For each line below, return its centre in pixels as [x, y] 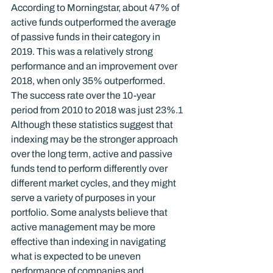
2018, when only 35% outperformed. [89, 81]
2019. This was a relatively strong [83, 51]
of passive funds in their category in [87, 37]
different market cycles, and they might [94, 183]
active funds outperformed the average [94, 22]
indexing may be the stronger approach [95, 139]
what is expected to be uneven [77, 256]
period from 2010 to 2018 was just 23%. [94, 110]
